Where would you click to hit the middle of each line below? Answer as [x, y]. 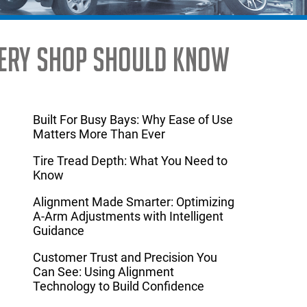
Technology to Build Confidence [119, 286]
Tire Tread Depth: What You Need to [130, 161]
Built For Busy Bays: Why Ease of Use [133, 120]
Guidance [59, 231]
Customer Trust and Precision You [125, 258]
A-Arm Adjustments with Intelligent [128, 217]
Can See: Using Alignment [103, 272]
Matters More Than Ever [99, 134]
